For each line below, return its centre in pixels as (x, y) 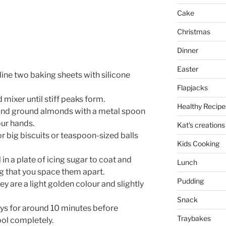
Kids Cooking (198, 143)
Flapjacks (192, 87)
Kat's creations (201, 125)
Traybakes (194, 218)
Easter (187, 69)
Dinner (187, 50)
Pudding (190, 181)
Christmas (193, 31)
